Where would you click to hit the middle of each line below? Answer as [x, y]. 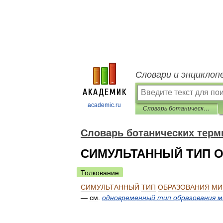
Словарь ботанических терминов [207, 109]
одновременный [129, 198]
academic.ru [104, 105]
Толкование [100, 173]
